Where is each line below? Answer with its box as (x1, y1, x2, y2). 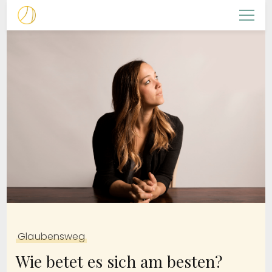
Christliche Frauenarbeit (18, 23, 126, 36)
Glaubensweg (18, 229, 86, 243)
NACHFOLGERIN (18, 38, 93, 51)
